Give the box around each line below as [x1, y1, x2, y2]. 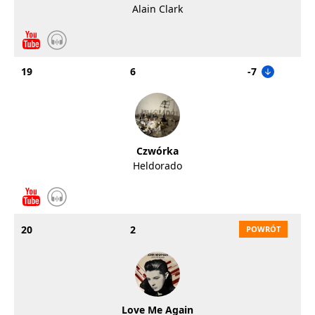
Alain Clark [132, 2, 183, 15]
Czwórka [136, 144, 179, 157]
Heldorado [133, 159, 182, 172]
